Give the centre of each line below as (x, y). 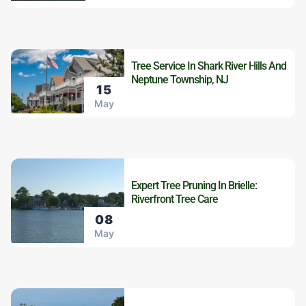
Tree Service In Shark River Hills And (209, 66)
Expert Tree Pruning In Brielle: (194, 185)
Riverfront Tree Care (175, 199)
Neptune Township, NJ (180, 79)
